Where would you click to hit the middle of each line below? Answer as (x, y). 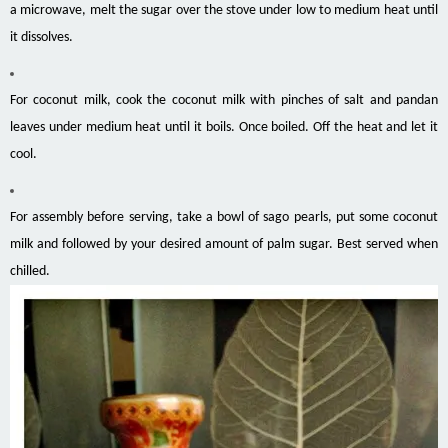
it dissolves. (41, 38)
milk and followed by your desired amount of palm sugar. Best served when (224, 245)
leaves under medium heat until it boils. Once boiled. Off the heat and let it (224, 128)
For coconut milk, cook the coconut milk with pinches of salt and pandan (224, 101)
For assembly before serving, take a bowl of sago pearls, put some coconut (224, 218)
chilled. (30, 272)
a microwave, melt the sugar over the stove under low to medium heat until (224, 11)
